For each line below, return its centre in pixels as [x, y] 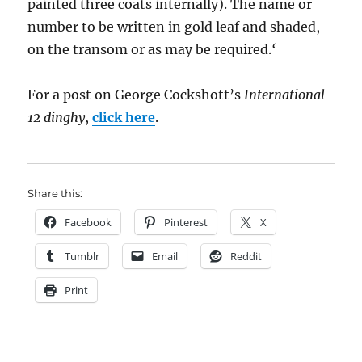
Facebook [88, 223]
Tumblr [82, 257]
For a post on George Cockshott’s [136, 95]
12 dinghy [57, 118]
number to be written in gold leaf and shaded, [174, 27]
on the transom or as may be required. [150, 50]
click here [124, 118]
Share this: [55, 194]
